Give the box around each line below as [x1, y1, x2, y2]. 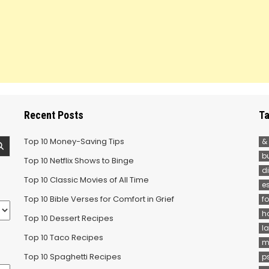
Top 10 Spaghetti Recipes [24, 250, 121, 262]
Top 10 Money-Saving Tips [24, 135, 124, 147]
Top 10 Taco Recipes [24, 231, 103, 243]
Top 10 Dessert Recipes [24, 212, 113, 224]
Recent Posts [24, 108, 83, 121]
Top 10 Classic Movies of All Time [24, 174, 149, 186]
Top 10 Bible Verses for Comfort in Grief [24, 193, 174, 205]
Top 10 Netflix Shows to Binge [24, 154, 134, 166]
